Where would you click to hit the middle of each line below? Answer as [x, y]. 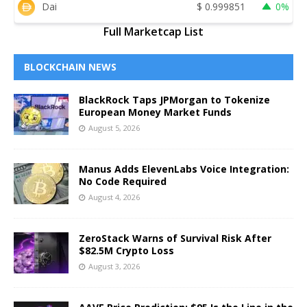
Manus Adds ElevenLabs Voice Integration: [184, 169]
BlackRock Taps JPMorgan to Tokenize [174, 99]
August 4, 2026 [114, 197]
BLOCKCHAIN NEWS [70, 66]
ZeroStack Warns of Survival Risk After [175, 238]
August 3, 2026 [114, 266]
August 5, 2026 [114, 127]
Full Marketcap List [153, 31]
